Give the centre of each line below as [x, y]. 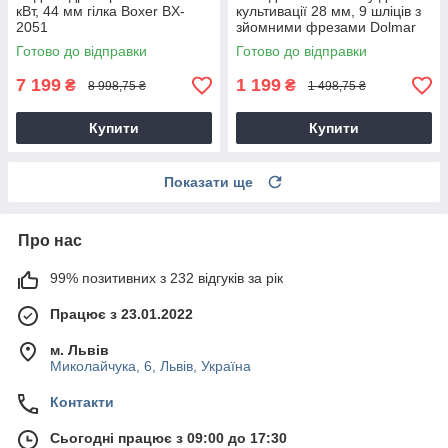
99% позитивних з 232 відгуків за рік [166, 278]
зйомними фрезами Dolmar [326, 27]
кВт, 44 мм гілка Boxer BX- [100, 11]
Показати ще [208, 182]
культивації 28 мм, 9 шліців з [328, 11]
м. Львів [79, 350]
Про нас [50, 241]
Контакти [82, 402]
